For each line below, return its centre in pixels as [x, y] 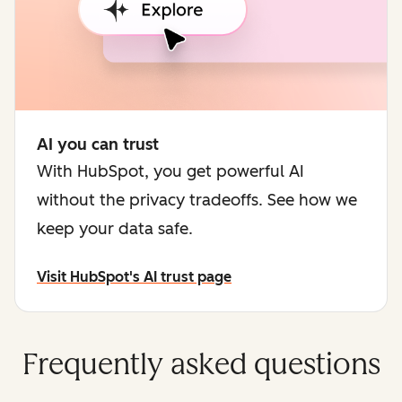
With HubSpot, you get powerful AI [170, 171]
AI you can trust [98, 144]
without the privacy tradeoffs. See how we [197, 200]
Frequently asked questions [201, 364]
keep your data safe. [115, 228]
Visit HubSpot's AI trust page [134, 276]
